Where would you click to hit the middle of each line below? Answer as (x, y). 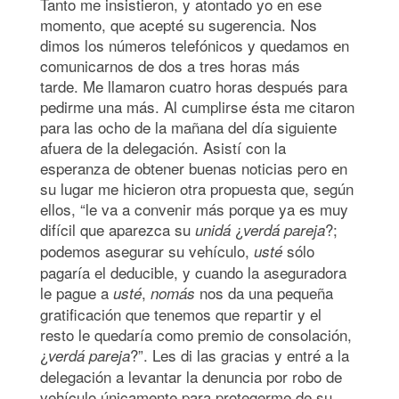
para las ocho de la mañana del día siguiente (188, 126)
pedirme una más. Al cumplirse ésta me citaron (197, 106)
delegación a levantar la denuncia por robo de (191, 376)
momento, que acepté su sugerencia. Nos (179, 24)
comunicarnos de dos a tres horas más (170, 65)
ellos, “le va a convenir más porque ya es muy (194, 208)
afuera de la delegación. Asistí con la (163, 147)
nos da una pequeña (264, 292)
